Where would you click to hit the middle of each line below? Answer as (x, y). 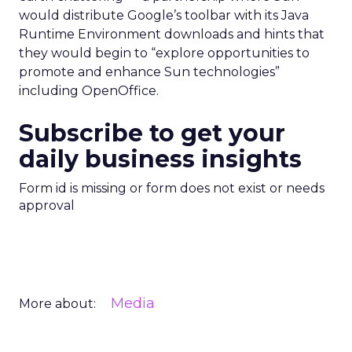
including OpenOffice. (89, 91)
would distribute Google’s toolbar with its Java (164, 15)
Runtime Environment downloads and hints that (172, 34)
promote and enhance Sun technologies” (149, 72)
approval (47, 205)
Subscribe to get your (152, 133)
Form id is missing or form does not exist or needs (172, 188)
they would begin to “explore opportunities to (164, 53)
